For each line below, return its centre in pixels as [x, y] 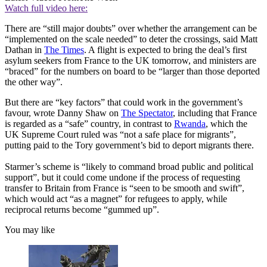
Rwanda [190, 124]
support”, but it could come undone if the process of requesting [122, 178]
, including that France [215, 113]
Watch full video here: [46, 8]
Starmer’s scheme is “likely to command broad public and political [129, 167]
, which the [226, 124]
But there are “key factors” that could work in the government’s [124, 103]
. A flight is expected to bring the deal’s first [165, 50]
